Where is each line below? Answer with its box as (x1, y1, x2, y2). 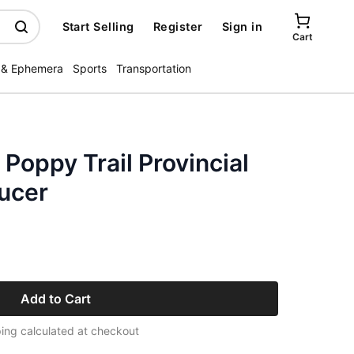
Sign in (221, 20, 262, 33)
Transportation (116, 62, 191, 75)
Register (153, 20, 203, 33)
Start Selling (62, 20, 134, 33)
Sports (73, 62, 107, 75)
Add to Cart (20, 291, 91, 307)
